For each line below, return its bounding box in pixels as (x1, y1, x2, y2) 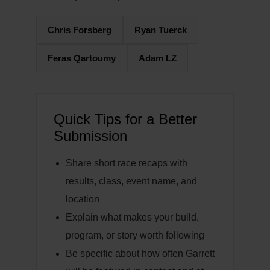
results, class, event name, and (66, 176, 197, 186)
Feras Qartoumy (48, 53, 116, 63)
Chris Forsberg (48, 25, 111, 35)
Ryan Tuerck (134, 25, 187, 35)
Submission (54, 128, 127, 144)
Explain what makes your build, (66, 212, 199, 222)
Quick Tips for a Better (54, 111, 197, 127)
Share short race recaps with (66, 158, 187, 168)
